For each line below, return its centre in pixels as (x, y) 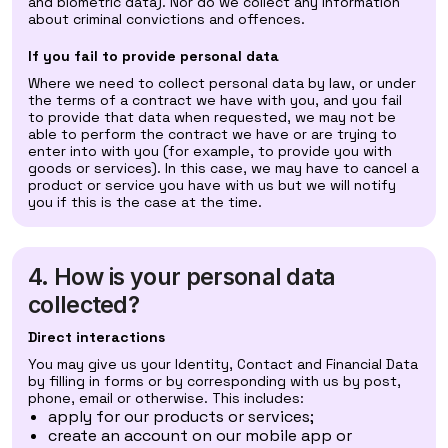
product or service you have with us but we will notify (212, 185)
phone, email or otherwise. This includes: (166, 398)
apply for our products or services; (181, 416)
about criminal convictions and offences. (166, 19)
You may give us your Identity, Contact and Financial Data (223, 364)
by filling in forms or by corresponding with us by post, (214, 381)
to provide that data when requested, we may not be (212, 117)
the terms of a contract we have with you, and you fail (215, 100)
